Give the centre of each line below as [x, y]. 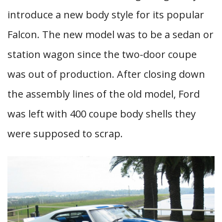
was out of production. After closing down [106, 74]
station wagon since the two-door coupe [102, 54]
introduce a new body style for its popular [106, 15]
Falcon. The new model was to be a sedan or [111, 34]
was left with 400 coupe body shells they [102, 114]
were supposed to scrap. [65, 134]
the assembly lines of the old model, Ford [104, 94]
